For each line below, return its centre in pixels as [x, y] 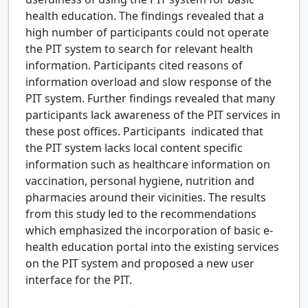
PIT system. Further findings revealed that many [150, 99]
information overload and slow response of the [148, 82]
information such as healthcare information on [148, 165]
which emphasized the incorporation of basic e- [149, 231]
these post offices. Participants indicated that [144, 132]
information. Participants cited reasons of [134, 66]
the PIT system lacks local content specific [134, 148]
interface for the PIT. [79, 280]
